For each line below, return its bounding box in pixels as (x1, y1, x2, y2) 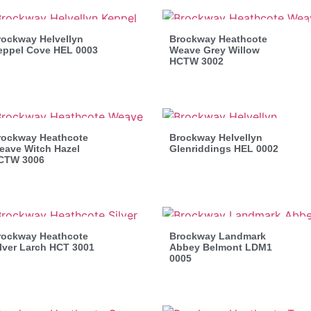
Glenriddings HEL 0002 (169, 142, 278, 154)
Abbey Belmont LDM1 (169, 241, 272, 253)
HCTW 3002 (169, 55, 224, 67)
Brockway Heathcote (169, 33, 267, 44)
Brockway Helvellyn (169, 131, 262, 143)
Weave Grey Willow (169, 44, 260, 56)
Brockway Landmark (169, 230, 266, 242)
